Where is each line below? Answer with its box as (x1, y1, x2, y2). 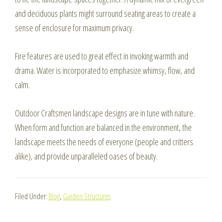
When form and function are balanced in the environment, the (15, 121, 192, 133)
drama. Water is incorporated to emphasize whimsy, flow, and (15, 64, 195, 76)
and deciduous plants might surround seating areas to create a (15, 7, 196, 19)
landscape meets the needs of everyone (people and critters (15, 136, 193, 148)
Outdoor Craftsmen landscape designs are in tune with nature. (15, 107, 195, 119)
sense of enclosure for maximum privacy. (15, 22, 134, 34)
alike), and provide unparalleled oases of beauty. (15, 150, 158, 162)
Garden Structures (63, 191, 111, 202)
